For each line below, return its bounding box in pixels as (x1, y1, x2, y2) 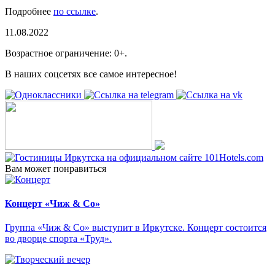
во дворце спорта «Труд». (5, 233, 112, 244)
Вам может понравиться (5, 163, 106, 174)
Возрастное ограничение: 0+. (5, 47, 127, 58)
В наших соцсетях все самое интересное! (5, 68, 177, 79)
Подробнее (5, 6, 53, 17)
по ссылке (53, 6, 96, 17)
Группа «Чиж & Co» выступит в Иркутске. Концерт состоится (5, 222, 266, 233)
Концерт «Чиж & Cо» (5, 198, 100, 209)
